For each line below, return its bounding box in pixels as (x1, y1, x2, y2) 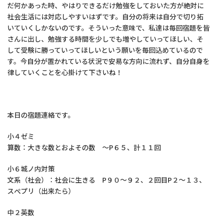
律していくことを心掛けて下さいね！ (7, 67, 123, 77)
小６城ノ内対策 (7, 164, 55, 173)
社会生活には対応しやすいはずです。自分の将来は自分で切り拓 (7, 12, 203, 21)
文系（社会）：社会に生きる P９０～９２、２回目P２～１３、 (7, 175, 206, 185)
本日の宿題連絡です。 (7, 110, 75, 120)
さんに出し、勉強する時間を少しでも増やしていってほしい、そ (7, 34, 203, 44)
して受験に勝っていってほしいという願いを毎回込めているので (7, 45, 203, 55)
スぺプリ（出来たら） (7, 186, 75, 196)
